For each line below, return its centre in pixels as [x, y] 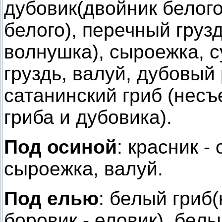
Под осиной [60, 147]
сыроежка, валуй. [83, 169]
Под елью [51, 199]
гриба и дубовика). [88, 117]
